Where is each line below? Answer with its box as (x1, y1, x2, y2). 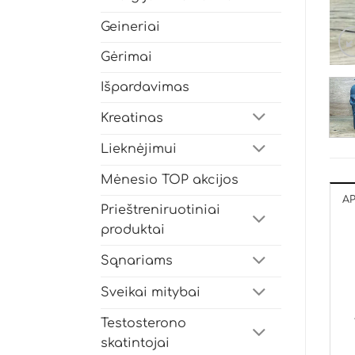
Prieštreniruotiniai (101, 203, 220, 218)
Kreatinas (101, 110, 163, 125)
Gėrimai (101, 49, 152, 64)
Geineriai (101, 19, 160, 34)
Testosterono (101, 315, 186, 330)
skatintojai (101, 335, 170, 350)
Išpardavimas (101, 79, 189, 94)
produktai (101, 223, 165, 238)
